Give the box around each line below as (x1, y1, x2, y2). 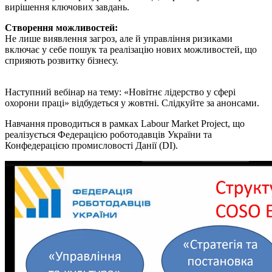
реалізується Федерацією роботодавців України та (5, 129, 212, 140)
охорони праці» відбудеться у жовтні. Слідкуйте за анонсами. (5, 97, 259, 108)
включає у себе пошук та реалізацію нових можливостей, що (5, 44, 257, 55)
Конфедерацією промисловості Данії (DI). (5, 140, 178, 151)
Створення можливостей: (5, 22, 118, 33)
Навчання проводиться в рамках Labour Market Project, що (5, 118, 245, 129)
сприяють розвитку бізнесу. (5, 55, 118, 66)
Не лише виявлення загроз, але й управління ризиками (5, 33, 233, 44)
